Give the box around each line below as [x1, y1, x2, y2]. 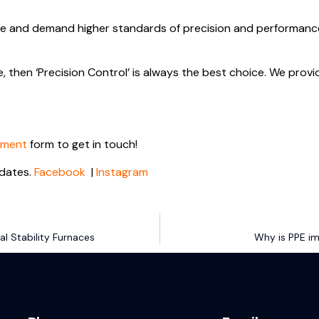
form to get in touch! [27, 137, 137, 152]
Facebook [34, 164, 85, 179]
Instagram [96, 164, 148, 179]
